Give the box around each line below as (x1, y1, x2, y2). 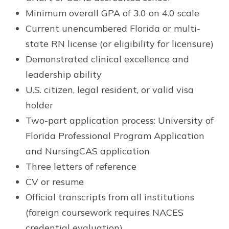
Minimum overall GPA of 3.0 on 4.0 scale (26, 7, 199, 19)
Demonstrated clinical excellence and (26, 53, 189, 65)
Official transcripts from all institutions (26, 191, 194, 203)
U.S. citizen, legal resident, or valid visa (26, 84, 194, 96)
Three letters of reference (26, 161, 136, 173)
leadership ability (26, 68, 102, 81)
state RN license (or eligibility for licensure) (26, 38, 214, 50)
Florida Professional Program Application (26, 130, 204, 142)
